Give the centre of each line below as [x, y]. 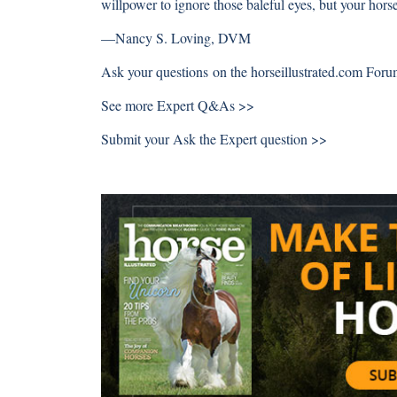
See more [129, 105]
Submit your [135, 139]
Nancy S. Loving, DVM [183, 38]
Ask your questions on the [176, 71]
